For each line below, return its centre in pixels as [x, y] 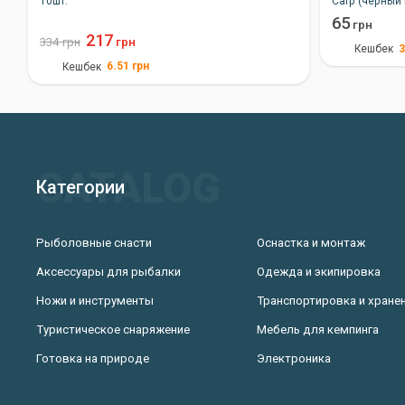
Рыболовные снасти [94, 242]
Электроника [294, 359]
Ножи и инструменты [94, 301]
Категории [80, 188]
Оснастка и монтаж [311, 242]
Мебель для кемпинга [318, 330]
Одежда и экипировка [319, 271]
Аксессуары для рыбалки [108, 271]
